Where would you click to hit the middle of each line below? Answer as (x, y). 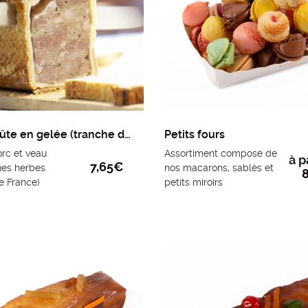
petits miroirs (194, 183)
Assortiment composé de (221, 154)
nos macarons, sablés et (219, 168)
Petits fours (195, 135)
